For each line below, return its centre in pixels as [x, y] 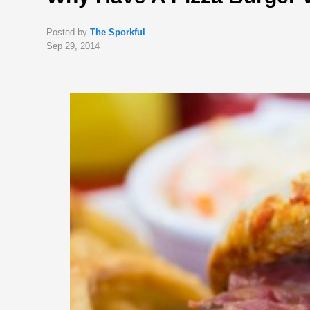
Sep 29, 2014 [73, 46]
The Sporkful [118, 32]
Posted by [69, 32]
